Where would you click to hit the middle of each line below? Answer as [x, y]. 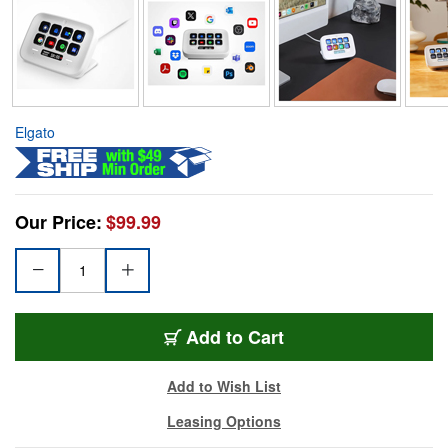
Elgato [35, 131]
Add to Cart [235, 336]
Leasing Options [224, 420]
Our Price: [58, 221]
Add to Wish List [224, 385]
